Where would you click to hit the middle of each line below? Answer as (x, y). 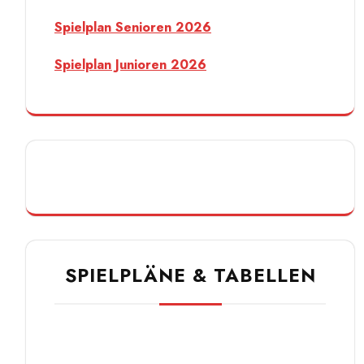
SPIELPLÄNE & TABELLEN (190, 276)
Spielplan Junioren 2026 (130, 65)
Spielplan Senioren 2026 (133, 28)
